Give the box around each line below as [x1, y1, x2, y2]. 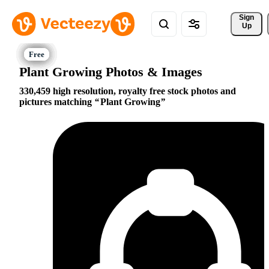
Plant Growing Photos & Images [19, 64, 202, 79]
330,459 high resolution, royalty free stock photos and [19, 86, 236, 97]
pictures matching [19, 97, 94, 107]
